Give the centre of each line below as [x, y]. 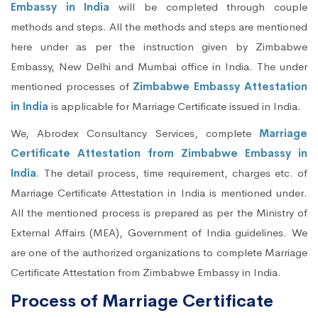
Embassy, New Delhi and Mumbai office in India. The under [159, 67]
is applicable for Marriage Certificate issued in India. [175, 106]
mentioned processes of [72, 87]
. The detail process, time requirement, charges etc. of [172, 173]
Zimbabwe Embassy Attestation [220, 87]
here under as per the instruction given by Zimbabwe [159, 47]
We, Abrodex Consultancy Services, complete [135, 133]
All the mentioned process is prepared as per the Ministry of [159, 213]
